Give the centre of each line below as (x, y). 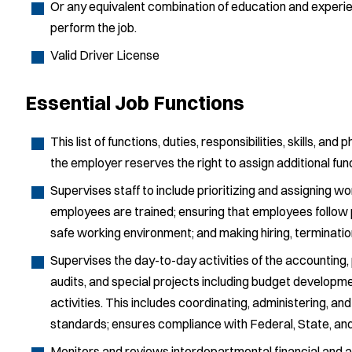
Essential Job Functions (135, 103)
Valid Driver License (105, 55)
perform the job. (93, 27)
